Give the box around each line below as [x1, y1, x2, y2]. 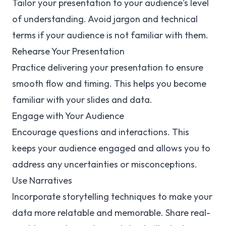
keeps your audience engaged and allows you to [12, 142, 210, 154]
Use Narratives [12, 175, 72, 186]
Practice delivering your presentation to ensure [12, 62, 203, 73]
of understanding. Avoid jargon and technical [12, 13, 198, 25]
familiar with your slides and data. [12, 94, 152, 105]
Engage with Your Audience [12, 110, 124, 122]
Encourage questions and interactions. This [12, 126, 189, 138]
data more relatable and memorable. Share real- [12, 207, 210, 218]
